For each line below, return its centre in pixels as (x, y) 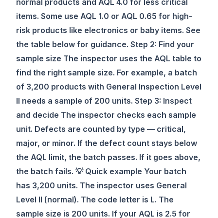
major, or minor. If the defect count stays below (107, 143)
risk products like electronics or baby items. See (108, 30)
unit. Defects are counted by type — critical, (101, 129)
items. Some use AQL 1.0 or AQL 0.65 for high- (104, 16)
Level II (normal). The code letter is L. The (95, 200)
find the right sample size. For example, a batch (107, 73)
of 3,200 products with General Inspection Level (109, 87)
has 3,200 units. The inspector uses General (101, 185)
